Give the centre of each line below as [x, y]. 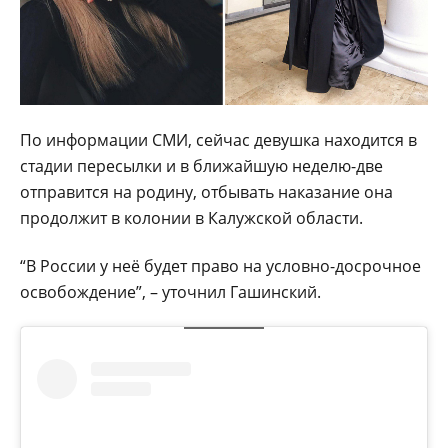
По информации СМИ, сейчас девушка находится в [218, 139]
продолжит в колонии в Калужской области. [191, 217]
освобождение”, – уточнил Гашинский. [170, 291]
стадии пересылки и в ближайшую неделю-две [201, 165]
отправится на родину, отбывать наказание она [206, 191]
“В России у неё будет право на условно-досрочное [220, 265]
